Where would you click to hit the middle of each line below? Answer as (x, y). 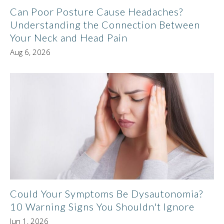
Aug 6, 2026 (30, 52)
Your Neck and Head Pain (69, 38)
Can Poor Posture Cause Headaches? (96, 12)
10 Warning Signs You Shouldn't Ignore (102, 207)
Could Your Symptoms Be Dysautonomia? (106, 194)
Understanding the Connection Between (105, 25)
